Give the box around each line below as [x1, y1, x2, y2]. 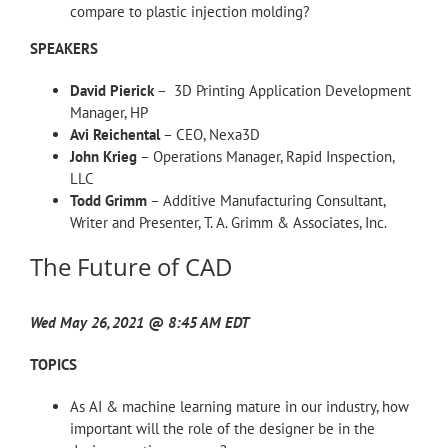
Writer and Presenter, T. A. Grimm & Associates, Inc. [70, 213, 387, 233]
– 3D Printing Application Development [154, 81, 411, 101]
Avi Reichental [70, 125, 160, 145]
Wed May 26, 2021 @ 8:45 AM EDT [30, 312, 249, 332]
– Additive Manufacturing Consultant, [147, 191, 385, 211]
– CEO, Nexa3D [160, 125, 260, 145]
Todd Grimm [70, 191, 147, 211]
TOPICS [30, 354, 77, 374]
